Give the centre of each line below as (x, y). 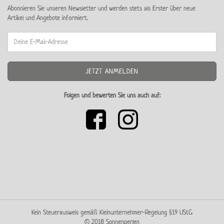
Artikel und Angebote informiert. (48, 17)
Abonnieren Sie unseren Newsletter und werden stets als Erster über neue (101, 8)
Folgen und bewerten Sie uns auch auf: (112, 95)
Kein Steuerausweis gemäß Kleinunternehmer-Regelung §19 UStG (112, 212)
